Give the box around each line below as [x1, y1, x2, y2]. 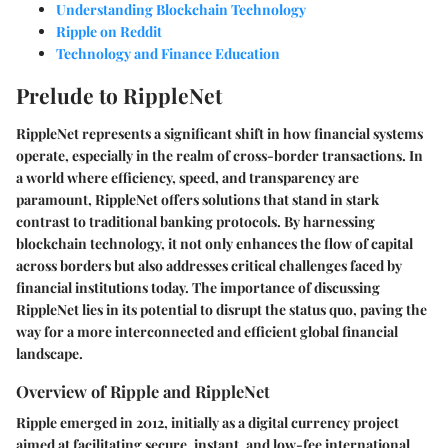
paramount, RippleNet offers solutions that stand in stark [16, 189, 379, 209]
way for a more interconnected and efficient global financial [16, 321, 398, 341]
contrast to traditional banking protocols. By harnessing [16, 211, 375, 231]
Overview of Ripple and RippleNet [16, 379, 270, 402]
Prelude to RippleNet [16, 81, 222, 110]
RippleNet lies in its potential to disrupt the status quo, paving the [16, 299, 427, 319]
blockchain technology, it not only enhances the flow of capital [16, 233, 413, 253]
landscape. [16, 343, 83, 363]
